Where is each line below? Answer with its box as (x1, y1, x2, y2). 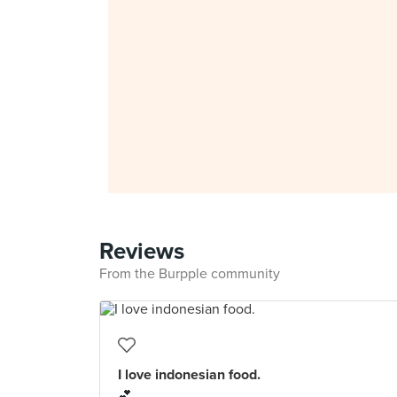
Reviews (99, 237, 184, 265)
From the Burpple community (99, 265, 280, 283)
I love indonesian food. (118, 366, 261, 384)
